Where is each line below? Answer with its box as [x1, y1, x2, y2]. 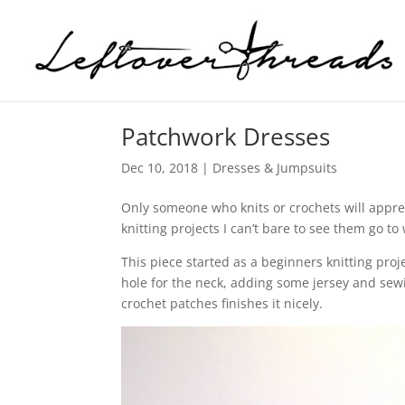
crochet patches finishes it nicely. [121, 295, 324, 312]
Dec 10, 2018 [121, 159, 199, 176]
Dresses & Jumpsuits [212, 159, 338, 176]
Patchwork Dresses [121, 120, 331, 153]
